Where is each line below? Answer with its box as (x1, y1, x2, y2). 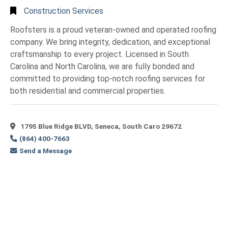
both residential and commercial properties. (10, 86, 167, 96)
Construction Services (24, 6, 103, 16)
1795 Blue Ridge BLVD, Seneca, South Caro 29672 (19, 122, 182, 130)
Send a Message (19, 146, 72, 155)
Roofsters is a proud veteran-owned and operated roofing (10, 25, 216, 35)
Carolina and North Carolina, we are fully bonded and (10, 62, 194, 72)
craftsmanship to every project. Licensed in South (10, 49, 189, 60)
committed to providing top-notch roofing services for (10, 74, 205, 84)
